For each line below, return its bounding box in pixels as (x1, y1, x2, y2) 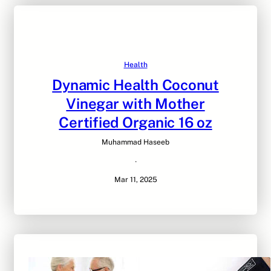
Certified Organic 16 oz (59, 114, 212, 131)
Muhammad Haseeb (102, 138, 169, 147)
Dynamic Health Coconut (52, 76, 219, 94)
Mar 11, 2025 (114, 175, 157, 184)
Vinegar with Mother (66, 95, 205, 113)
